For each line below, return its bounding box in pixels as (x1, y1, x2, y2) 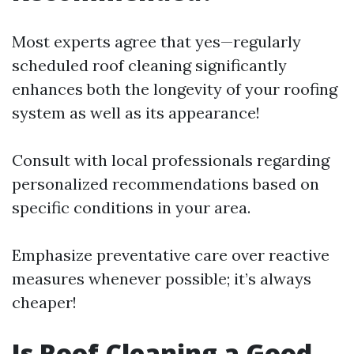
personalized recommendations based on (12, 174, 319, 194)
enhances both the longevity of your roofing (12, 79, 337, 99)
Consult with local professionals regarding (12, 150, 330, 170)
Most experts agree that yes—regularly (12, 32, 301, 51)
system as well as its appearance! (12, 103, 260, 122)
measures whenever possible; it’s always (12, 269, 311, 288)
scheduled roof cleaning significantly (12, 55, 287, 75)
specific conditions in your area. (12, 198, 250, 217)
